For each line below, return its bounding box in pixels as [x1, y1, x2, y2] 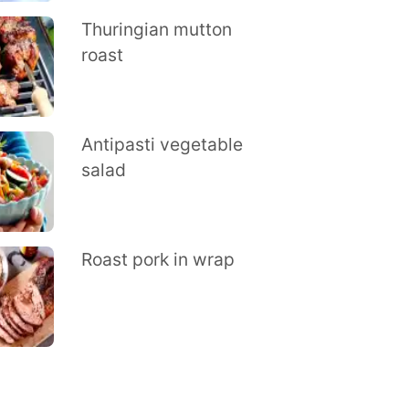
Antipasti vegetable [80, 133, 243, 155]
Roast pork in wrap [80, 248, 235, 270]
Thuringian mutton [80, 18, 232, 40]
